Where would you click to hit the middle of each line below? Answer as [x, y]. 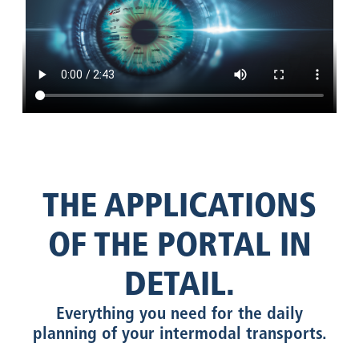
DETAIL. [179, 282]
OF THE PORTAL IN [179, 243]
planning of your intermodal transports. [179, 332]
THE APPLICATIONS [179, 204]
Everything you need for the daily [179, 312]
